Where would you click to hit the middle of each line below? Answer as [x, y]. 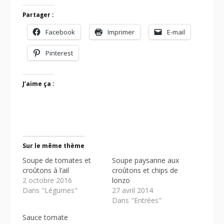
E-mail [176, 32]
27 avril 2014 [132, 190]
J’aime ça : [38, 84]
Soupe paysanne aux [145, 160]
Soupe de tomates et [57, 160]
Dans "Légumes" [50, 190]
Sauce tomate [45, 217]
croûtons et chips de [145, 170]
